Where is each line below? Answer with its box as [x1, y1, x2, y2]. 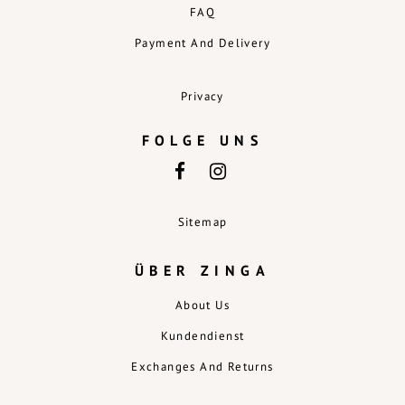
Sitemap [177, 213, 228, 230]
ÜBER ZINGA [135, 260, 270, 279]
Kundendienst [160, 327, 245, 344]
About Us [174, 297, 231, 313]
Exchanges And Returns [131, 358, 274, 374]
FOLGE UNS [141, 130, 264, 149]
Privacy [181, 88, 224, 104]
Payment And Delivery [135, 34, 270, 51]
